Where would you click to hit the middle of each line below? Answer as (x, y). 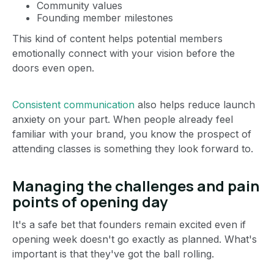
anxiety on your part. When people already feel (123, 119)
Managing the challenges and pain (136, 185)
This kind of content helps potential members (117, 38)
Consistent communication (73, 104)
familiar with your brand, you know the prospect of (132, 134)
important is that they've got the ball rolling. (113, 254)
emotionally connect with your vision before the (124, 53)
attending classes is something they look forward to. (133, 148)
